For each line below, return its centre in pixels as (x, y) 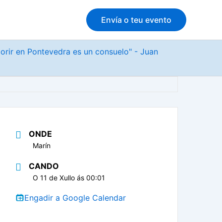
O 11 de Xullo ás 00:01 (69, 177)
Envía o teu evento (136, 20)
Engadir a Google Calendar (75, 198)
